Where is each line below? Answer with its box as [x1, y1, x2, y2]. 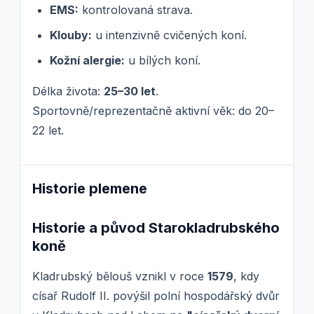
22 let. [32, 123, 64, 138]
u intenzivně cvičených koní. [92, 28, 247, 43]
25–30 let [104, 84, 156, 99]
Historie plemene [32, 180, 147, 198]
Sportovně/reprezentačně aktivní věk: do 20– [32, 104, 274, 118]
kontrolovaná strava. [78, 3, 193, 18]
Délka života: [32, 84, 104, 99]
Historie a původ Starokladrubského [32, 219, 280, 237]
